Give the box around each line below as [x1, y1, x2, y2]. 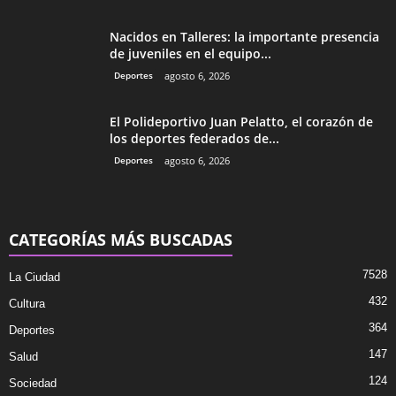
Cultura [9, 297, 45, 311]
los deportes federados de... [110, 130, 279, 148]
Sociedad [9, 377, 57, 391]
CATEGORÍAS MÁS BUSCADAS [9, 229, 232, 251]
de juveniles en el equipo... [110, 45, 271, 63]
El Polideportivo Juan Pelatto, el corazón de [110, 113, 373, 131]
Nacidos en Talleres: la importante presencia [110, 28, 379, 46]
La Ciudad [9, 270, 60, 285]
